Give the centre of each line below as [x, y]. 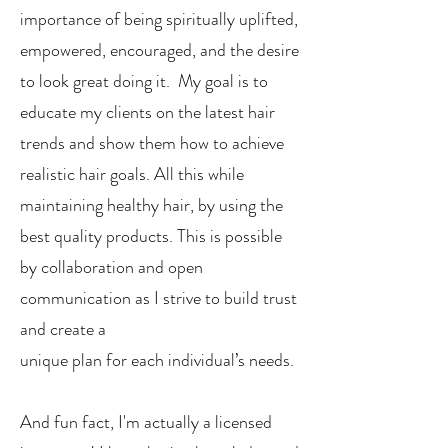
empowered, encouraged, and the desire [159, 50]
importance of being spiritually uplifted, [159, 19]
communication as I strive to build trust [158, 298]
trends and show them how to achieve [152, 143]
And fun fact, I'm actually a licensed [146, 422]
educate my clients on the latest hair [147, 112]
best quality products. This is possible [151, 236]
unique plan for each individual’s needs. [159, 360]
